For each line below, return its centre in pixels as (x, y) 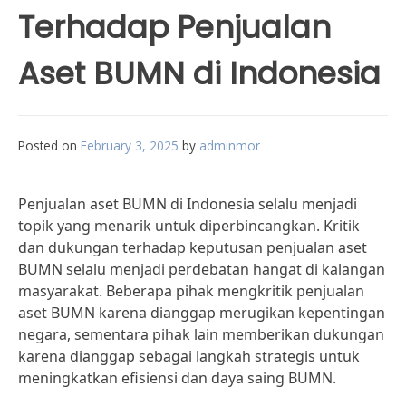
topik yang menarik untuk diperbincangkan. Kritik (189, 226)
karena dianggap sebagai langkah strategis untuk (189, 356)
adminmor (230, 145)
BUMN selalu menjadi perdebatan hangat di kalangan (202, 269)
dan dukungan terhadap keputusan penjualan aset (193, 247)
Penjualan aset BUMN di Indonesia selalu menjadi (188, 204)
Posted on (49, 145)
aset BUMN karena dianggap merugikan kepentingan (202, 313)
